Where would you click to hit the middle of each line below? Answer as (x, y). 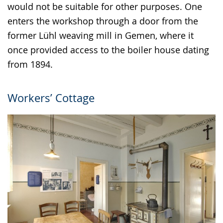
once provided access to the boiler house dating (108, 50)
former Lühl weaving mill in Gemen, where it (101, 36)
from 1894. (30, 64)
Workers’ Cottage (51, 98)
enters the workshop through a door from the (103, 21)
